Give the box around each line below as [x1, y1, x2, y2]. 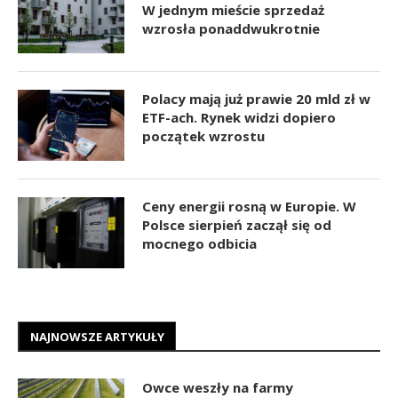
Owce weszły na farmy [142, 378, 293, 396]
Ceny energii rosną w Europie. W [142, 196, 356, 215]
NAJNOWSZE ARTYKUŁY [30, 328, 164, 345]
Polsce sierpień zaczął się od [142, 215, 331, 234]
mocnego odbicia [142, 234, 257, 252]
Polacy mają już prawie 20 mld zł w [142, 89, 370, 107]
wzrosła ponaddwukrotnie [142, 19, 320, 37]
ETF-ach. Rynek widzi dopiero [142, 107, 336, 126]
